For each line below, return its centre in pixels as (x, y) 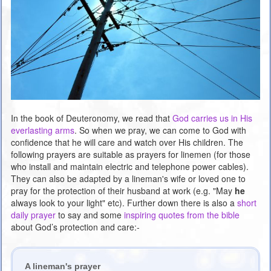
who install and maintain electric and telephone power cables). (130, 167)
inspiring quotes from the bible (182, 215)
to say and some (90, 215)
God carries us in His (212, 118)
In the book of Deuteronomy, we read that (92, 118)
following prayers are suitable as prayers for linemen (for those (131, 155)
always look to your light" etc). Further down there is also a (124, 203)
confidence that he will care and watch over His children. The (127, 142)
